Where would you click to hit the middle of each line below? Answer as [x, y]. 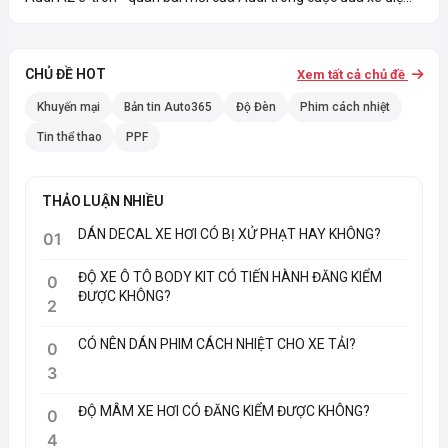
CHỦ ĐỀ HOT [65, 74]
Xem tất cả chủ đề [352, 74]
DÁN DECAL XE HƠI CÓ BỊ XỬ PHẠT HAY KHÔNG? [229, 233]
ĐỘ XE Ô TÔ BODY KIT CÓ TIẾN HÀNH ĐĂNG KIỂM [230, 276]
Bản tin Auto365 [168, 106]
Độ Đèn [256, 106]
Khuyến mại [68, 106]
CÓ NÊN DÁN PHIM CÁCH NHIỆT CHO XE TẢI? [217, 343]
